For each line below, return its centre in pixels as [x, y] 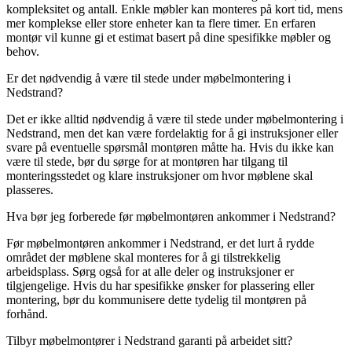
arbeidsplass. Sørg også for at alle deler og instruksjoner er [150, 271]
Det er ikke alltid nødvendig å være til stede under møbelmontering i [175, 119]
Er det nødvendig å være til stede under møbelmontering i [148, 78]
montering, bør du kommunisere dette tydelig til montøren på [156, 299]
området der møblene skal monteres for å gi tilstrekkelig [143, 257]
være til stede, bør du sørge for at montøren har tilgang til [147, 161]
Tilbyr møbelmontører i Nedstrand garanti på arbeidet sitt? [149, 340]
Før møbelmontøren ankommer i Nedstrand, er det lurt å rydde [160, 243]
